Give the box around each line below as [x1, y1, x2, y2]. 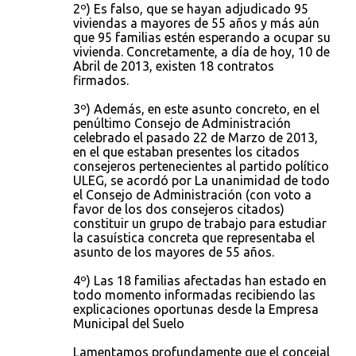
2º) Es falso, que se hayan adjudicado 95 [73, 2, 308, 16]
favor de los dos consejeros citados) [73, 202, 284, 216]
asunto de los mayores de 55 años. [73, 245, 274, 259]
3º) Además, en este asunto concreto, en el [73, 102, 319, 116]
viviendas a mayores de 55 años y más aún [73, 16, 319, 30]
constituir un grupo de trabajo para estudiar [73, 216, 327, 230]
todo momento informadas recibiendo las [73, 288, 315, 302]
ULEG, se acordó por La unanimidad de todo [73, 173, 330, 188]
